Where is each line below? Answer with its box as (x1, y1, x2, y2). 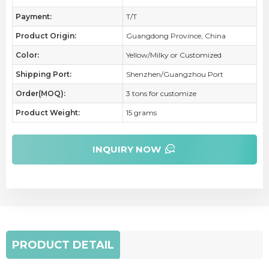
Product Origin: (16, 31, 76, 40)
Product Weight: (16, 108, 80, 117)
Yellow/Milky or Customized (125, 50, 222, 59)
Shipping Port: (16, 70, 71, 79)
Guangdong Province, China (125, 31, 226, 40)
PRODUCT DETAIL (12, 238, 114, 252)
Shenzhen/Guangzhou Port (125, 70, 223, 79)
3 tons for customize (125, 89, 196, 98)
